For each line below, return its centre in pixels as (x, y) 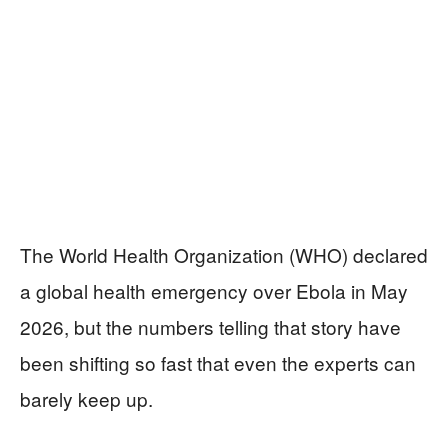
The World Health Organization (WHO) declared (224, 255)
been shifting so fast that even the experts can (218, 363)
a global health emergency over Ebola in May (214, 291)
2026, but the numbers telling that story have (210, 327)
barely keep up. (86, 399)
